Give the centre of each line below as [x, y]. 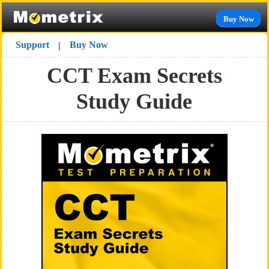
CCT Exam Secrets [134, 76]
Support [33, 45]
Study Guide [134, 101]
